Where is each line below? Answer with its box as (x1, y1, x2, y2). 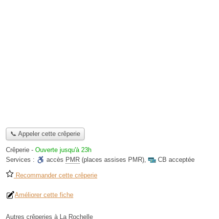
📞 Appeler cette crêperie (10, 130, 80, 138)
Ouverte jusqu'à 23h (35, 146, 91, 154)
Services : (6, 156, 37, 164)
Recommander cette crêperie (14, 172, 97, 179)
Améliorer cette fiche (15, 191, 73, 199)
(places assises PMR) (80, 156, 144, 164)
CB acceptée (158, 156, 195, 164)
